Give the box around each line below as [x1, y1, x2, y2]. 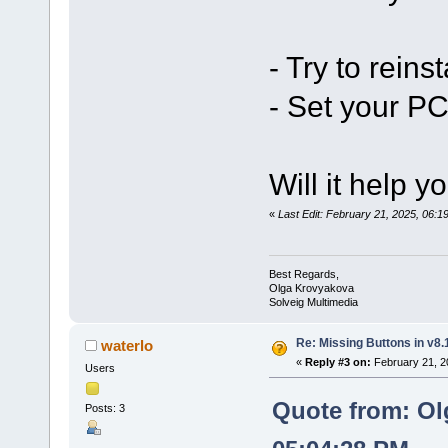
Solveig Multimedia [268, 295, 358, 308]
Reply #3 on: [304, 355, 371, 368]
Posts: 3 [84, 402, 125, 414]
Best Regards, [268, 267, 339, 280]
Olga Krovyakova [268, 281, 354, 294]
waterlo [101, 336, 154, 354]
